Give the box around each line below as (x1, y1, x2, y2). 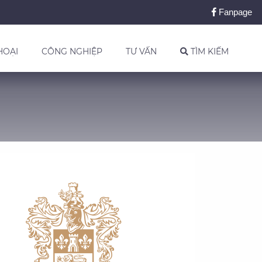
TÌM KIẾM (188, 46, 229, 57)
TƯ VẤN (126, 46, 157, 57)
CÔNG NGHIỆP (42, 46, 102, 57)
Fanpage (216, 7, 252, 17)
